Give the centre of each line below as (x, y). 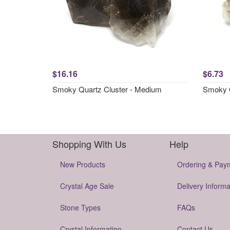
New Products (83, 164)
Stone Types (80, 207)
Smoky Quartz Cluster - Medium (107, 89)
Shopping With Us (89, 144)
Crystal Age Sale (87, 186)
